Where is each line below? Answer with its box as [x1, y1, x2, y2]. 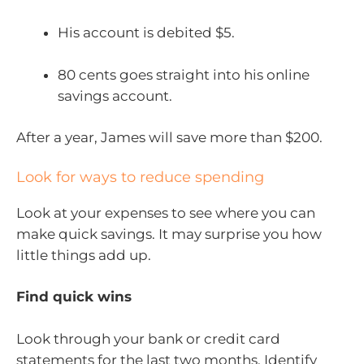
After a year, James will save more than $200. [16, 129, 323, 146]
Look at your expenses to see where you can [16, 204, 315, 221]
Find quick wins [16, 288, 132, 305]
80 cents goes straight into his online [58, 66, 310, 83]
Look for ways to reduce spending [16, 167, 264, 186]
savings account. [58, 87, 172, 104]
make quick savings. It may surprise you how [16, 225, 322, 242]
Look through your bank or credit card [16, 330, 280, 347]
